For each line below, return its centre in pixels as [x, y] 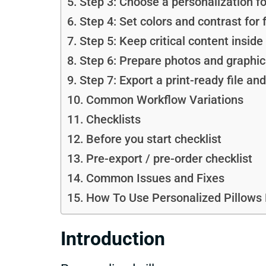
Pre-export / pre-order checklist [169, 159]
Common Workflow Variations [164, 100]
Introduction [113, 239]
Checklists [113, 120]
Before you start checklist [153, 140]
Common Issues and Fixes [155, 179]
